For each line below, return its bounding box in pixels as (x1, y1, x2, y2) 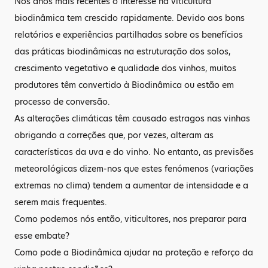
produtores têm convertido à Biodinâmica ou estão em (14, 79, 234, 91)
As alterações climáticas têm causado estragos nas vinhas (14, 112, 250, 124)
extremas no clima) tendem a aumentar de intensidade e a (14, 179, 248, 191)
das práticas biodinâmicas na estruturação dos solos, (14, 45, 230, 57)
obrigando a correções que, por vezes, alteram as (14, 129, 214, 141)
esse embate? (14, 230, 69, 242)
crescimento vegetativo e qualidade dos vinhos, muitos (14, 62, 236, 74)
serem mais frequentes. (14, 196, 107, 208)
